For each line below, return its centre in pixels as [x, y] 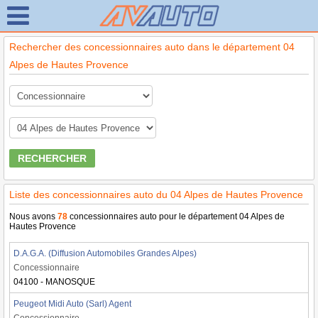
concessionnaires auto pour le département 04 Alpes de [176, 216]
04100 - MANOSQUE [54, 282]
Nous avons [33, 216]
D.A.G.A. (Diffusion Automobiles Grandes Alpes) [105, 253]
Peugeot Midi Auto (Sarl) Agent [72, 304]
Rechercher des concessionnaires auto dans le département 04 [152, 47]
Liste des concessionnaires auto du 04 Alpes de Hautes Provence [156, 194]
